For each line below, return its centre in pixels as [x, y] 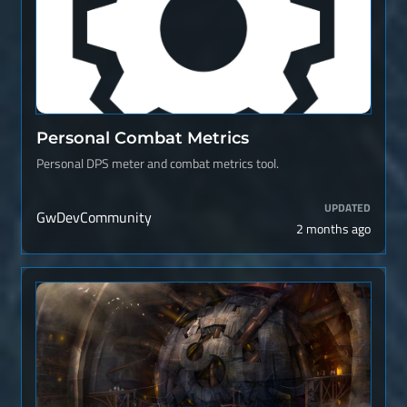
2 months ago [333, 228]
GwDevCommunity [94, 217]
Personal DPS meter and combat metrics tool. [158, 164]
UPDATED [347, 208]
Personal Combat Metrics [143, 138]
